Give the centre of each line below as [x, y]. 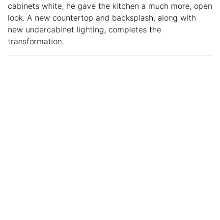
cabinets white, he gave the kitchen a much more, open [110, 6]
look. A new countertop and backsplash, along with [102, 18]
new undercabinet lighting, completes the [84, 30]
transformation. [36, 41]
